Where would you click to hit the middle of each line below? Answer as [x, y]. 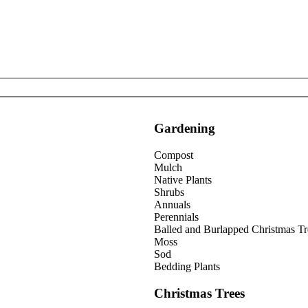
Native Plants [183, 180]
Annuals [172, 205]
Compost [174, 155]
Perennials [176, 217]
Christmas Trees [199, 293]
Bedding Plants [187, 267]
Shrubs [169, 192]
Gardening [185, 129]
